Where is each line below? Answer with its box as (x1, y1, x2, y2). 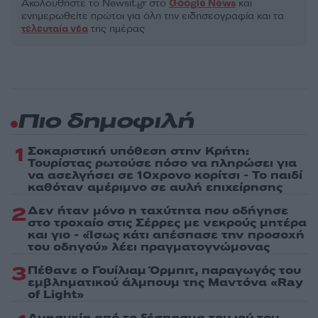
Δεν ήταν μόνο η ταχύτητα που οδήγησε (28, 203, 288, 219)
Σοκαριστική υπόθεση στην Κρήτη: (28, 143, 249, 160)
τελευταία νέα (21, 22, 88, 36)
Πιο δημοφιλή (18, 111, 194, 134)
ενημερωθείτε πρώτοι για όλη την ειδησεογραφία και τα (21, 9, 284, 23)
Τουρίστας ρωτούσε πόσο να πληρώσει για (28, 155, 297, 172)
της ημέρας (88, 22, 145, 36)
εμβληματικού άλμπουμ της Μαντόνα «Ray (28, 275, 303, 291)
